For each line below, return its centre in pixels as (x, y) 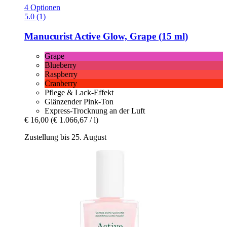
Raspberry (61, 74)
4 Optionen (42, 8)
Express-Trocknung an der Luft (95, 110)
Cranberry (61, 83)
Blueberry (61, 65)
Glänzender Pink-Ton (79, 101)
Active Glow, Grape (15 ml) (130, 36)
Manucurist (48, 36)
